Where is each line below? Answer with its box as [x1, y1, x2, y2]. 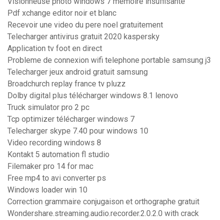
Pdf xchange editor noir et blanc [7, 8, 116, 18]
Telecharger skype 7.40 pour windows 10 [7, 126, 148, 136]
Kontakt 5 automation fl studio [7, 150, 110, 160]
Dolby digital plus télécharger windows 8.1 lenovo [7, 91, 178, 101]
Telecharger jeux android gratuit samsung [7, 67, 148, 77]
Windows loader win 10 [7, 185, 87, 195]
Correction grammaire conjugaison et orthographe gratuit [7, 197, 199, 207]
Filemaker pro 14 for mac [7, 162, 93, 171]
